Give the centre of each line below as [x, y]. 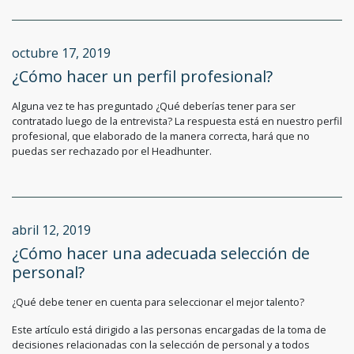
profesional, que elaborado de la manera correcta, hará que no [161, 136]
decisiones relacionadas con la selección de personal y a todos [161, 345]
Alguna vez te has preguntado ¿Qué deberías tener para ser [154, 106]
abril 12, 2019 [51, 230]
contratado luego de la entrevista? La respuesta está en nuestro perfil [177, 121]
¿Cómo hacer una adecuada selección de [161, 254]
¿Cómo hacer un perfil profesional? [142, 77]
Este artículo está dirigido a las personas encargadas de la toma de [169, 330]
